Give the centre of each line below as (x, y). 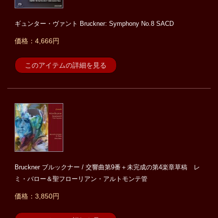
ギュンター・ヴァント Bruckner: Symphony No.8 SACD (94, 24)
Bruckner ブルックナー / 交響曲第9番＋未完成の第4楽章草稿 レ (107, 167)
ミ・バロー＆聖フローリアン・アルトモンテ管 (81, 179)
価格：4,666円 (37, 41)
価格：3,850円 (37, 196)
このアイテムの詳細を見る (66, 65)
